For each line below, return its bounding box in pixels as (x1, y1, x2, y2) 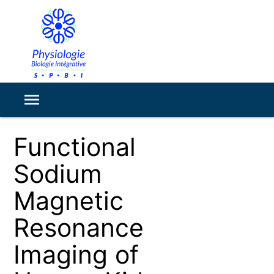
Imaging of (13, 239, 139, 270)
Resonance (13, 212, 144, 243)
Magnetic (13, 185, 124, 217)
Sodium (13, 158, 103, 190)
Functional (13, 131, 136, 163)
